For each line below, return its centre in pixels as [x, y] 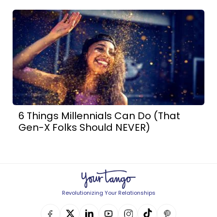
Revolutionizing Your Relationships [108, 193]
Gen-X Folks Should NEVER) [85, 128]
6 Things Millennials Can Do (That [100, 116]
